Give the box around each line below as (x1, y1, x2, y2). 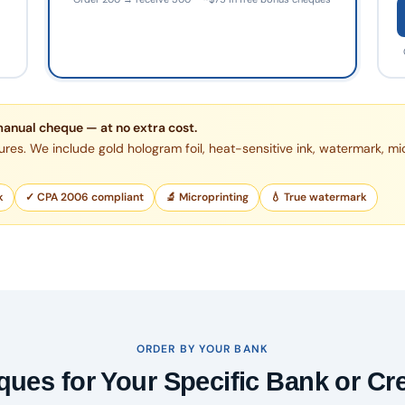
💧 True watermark (270, 190, 367, 205)
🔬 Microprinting (165, 190, 249, 205)
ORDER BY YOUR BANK (136, 342, 269, 357)
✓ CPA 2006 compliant (25, 190, 144, 205)
